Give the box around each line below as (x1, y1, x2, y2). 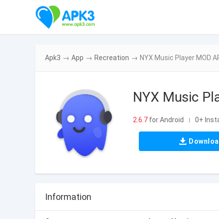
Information (45, 192, 91, 202)
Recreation (94, 54, 129, 62)
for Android (148, 115, 184, 124)
